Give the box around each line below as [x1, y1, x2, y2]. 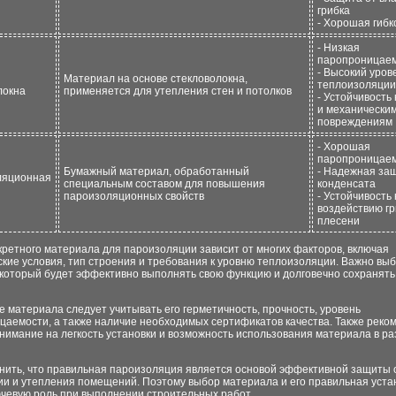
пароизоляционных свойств [64, 190, 204, 202]
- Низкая [317, 42, 360, 54]
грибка [317, 4, 350, 17]
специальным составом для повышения [64, 178, 265, 190]
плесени [317, 215, 360, 227]
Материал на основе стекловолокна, [64, 72, 247, 85]
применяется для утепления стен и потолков [64, 85, 292, 97]
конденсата [317, 178, 376, 190]
